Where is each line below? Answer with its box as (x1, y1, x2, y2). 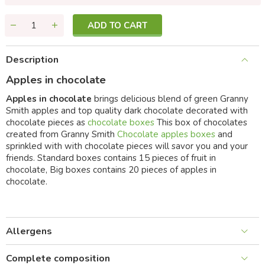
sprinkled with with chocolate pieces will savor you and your (6, 140, 248, 153)
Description (6, 53, 59, 67)
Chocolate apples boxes (117, 128, 215, 141)
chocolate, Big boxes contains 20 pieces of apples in (6, 164, 216, 176)
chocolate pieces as (6, 117, 88, 129)
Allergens (6, 225, 52, 238)
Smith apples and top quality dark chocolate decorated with (6, 105, 248, 117)
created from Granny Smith (6, 128, 117, 141)
